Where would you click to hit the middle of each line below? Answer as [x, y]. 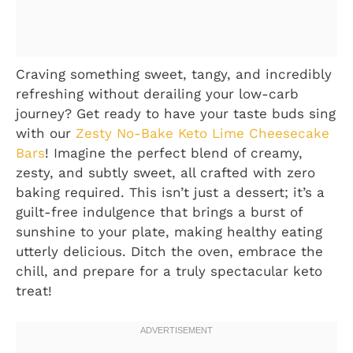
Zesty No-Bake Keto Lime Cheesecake [203, 134]
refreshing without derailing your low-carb [157, 94]
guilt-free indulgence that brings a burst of [159, 212]
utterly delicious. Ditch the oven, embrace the [169, 252]
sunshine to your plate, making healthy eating [169, 232]
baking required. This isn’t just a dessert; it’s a [170, 193]
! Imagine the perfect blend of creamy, [174, 153]
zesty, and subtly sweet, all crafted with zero [165, 173]
